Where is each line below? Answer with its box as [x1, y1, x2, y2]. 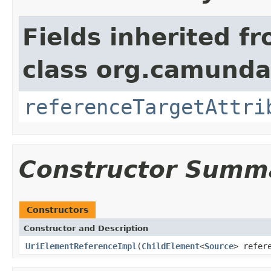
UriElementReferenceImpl [25, 241, 137, 251]
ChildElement [142, 241, 200, 251]
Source [204, 241, 233, 251]
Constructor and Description [24, 223, 148, 233]
